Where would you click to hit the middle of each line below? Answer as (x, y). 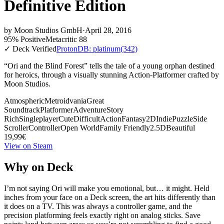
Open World (80, 127)
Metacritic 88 (66, 39)
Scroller (16, 127)
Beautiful (180, 127)
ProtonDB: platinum (88, 48)
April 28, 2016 (108, 30)
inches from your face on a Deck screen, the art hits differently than (110, 197)
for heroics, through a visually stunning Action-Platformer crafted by (111, 74)
